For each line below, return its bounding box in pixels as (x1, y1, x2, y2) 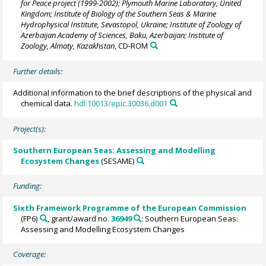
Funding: (13, 180, 42, 192)
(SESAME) (99, 155, 135, 166)
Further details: (13, 65, 63, 77)
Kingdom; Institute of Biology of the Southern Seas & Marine (21, 8, 217, 19)
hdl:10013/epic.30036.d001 (74, 97, 168, 109)
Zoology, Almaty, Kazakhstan (21, 40, 115, 51)
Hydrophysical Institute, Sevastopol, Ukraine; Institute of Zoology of (21, 18, 242, 30)
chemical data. (21, 97, 75, 109)
